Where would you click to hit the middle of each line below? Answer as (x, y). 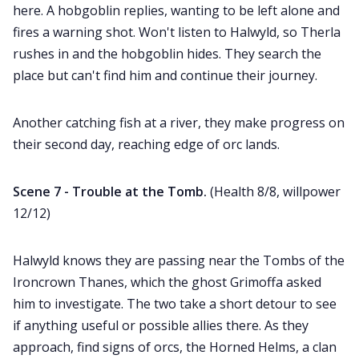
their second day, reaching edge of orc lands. (146, 145)
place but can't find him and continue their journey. (165, 76)
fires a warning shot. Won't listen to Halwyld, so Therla (177, 32)
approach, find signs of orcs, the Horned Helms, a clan (175, 347)
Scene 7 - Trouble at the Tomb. (111, 192)
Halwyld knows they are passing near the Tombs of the (179, 261)
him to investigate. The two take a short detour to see (175, 304)
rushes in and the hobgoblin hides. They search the (167, 54)
